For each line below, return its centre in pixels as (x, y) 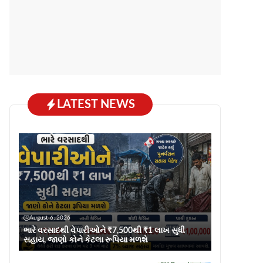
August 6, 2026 (50, 218)
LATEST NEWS (96, 104)
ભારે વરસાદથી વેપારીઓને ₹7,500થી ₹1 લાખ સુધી (104, 230)
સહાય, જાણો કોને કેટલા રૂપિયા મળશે (86, 240)
